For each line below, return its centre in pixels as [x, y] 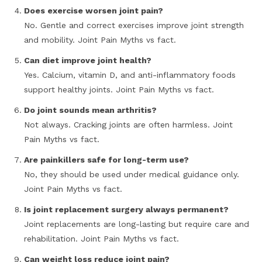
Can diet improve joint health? [88, 61]
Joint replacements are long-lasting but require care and [137, 224]
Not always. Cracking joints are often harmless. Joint [128, 125]
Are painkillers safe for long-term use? [106, 160]
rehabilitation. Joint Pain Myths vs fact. [101, 239]
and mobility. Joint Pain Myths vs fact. [101, 40]
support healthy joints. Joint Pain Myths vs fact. [120, 90]
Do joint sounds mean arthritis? [90, 110]
